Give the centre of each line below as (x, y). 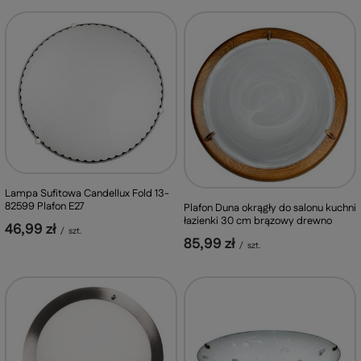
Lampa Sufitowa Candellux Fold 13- (87, 194)
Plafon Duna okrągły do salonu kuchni (270, 207)
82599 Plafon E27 (45, 207)
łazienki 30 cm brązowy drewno (258, 220)
